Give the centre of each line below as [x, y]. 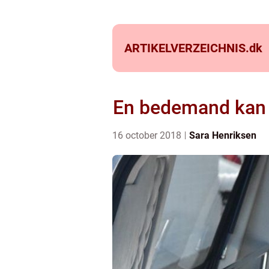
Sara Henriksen [223, 135]
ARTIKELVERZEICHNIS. [187, 48]
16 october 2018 [148, 135]
